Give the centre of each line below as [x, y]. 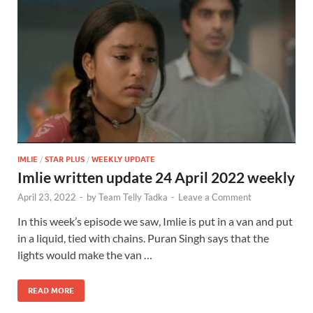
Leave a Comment [215, 197]
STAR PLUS [65, 160]
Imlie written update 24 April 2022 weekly [156, 177]
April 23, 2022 [47, 197]
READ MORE [51, 291]
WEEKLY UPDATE [123, 160]
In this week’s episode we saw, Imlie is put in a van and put [155, 221]
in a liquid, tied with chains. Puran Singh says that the [143, 238]
